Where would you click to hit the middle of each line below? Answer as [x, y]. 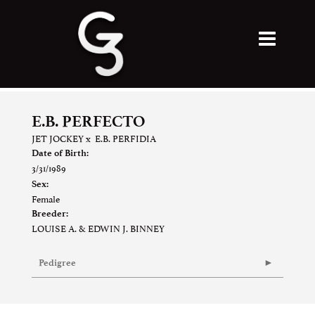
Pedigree [57, 263]
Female [46, 198]
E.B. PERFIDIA [126, 138]
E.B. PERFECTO [89, 121]
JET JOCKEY [58, 138]
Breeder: [50, 213]
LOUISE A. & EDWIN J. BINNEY [98, 228]
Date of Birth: [60, 153]
